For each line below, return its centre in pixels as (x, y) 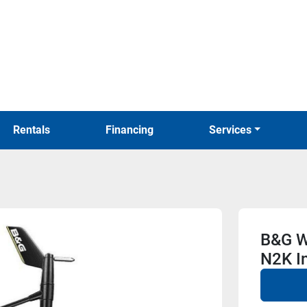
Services (233, 130)
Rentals (35, 130)
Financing (132, 130)
